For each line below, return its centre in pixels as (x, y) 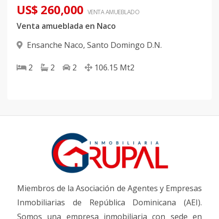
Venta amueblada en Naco (66, 26)
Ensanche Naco (55, 45)
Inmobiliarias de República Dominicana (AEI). (109, 203)
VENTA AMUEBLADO (113, 12)
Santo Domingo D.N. (124, 45)
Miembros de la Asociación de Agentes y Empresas (109, 188)
